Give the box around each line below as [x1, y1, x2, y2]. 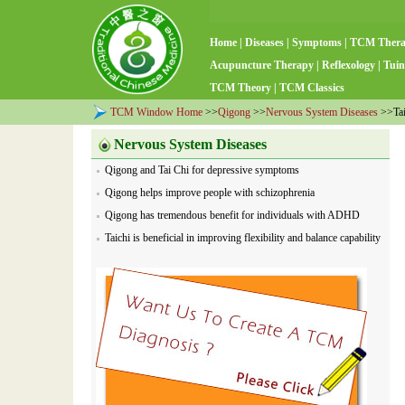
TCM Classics [279, 81, 344, 94]
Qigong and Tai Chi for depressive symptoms [105, 164, 299, 176]
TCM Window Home [110, 106, 202, 118]
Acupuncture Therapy [210, 59, 314, 71]
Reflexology [322, 59, 375, 71]
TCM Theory [210, 81, 271, 94]
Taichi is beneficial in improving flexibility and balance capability [105, 231, 381, 244]
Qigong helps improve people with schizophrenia [105, 186, 315, 199]
